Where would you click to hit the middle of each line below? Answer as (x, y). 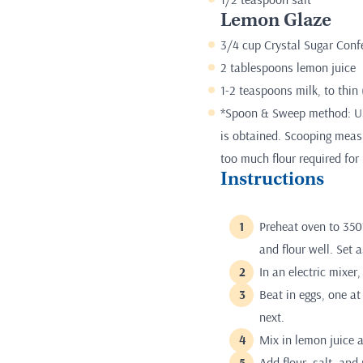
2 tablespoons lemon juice (288, 68)
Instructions (272, 181)
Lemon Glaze (276, 22)
